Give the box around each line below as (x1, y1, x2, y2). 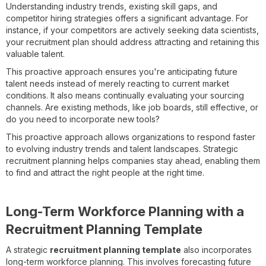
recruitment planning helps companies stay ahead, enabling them (6, 155, 260, 166)
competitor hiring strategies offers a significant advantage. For (6, 12, 248, 23)
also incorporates (181, 244, 252, 255)
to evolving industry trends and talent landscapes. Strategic (6, 143, 238, 154)
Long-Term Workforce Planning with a (6, 203, 244, 219)
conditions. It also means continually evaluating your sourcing (6, 90, 244, 100)
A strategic (6, 244, 50, 255)
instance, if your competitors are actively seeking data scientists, (6, 24, 259, 35)
